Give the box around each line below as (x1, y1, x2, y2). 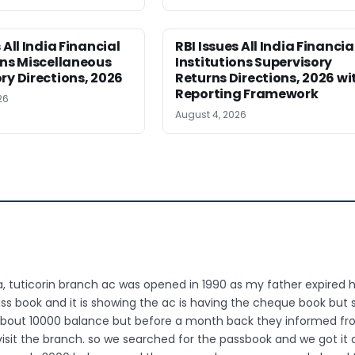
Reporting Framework (175, 85, 319, 104)
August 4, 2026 (175, 108, 246, 122)
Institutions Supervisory (175, 53, 333, 72)
